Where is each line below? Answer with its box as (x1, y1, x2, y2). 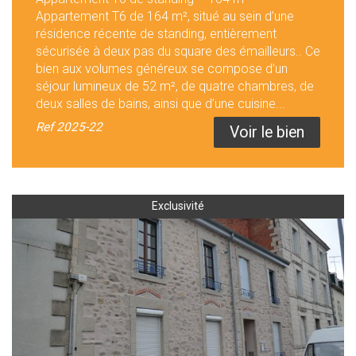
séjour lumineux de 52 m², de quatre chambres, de (36, 79, 314, 95)
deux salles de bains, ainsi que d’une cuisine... (36, 96, 285, 112)
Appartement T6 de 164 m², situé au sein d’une (36, 9, 294, 25)
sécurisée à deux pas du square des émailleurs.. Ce (36, 44, 320, 60)
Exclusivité (152, 199, 204, 213)
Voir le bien (230, 123, 304, 142)
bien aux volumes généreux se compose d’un (36, 61, 288, 77)
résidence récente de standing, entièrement (36, 26, 277, 42)
